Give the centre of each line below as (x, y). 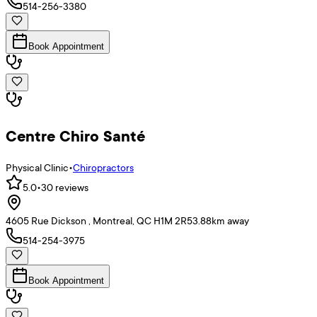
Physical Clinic (37, 168)
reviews (71, 188)
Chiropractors (103, 168)
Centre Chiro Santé (75, 136)
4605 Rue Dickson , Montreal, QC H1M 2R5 (99, 221)
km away (230, 221)
